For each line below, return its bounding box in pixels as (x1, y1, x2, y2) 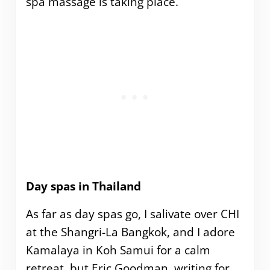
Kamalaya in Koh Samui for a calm (25, 242, 210, 258)
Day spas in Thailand (25, 178, 141, 194)
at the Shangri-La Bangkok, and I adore (25, 224, 235, 240)
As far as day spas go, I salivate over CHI (25, 206, 239, 222)
